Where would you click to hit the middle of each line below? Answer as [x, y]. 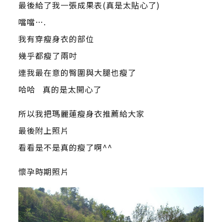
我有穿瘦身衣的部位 [56, 39]
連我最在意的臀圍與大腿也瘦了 [77, 72]
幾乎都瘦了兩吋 [48, 55]
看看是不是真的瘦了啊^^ [65, 147]
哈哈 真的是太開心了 [60, 89]
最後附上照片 [43, 130]
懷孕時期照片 [43, 171]
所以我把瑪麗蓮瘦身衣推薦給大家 [81, 113]
